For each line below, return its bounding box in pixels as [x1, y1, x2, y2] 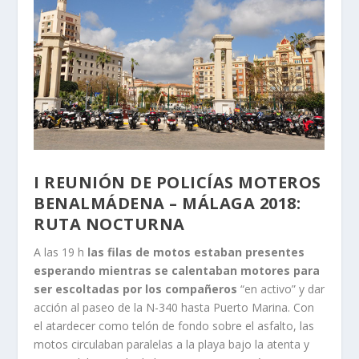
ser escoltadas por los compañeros [34, 281, 238, 297]
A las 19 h [34, 244, 88, 260]
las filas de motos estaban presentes [87, 244, 305, 260]
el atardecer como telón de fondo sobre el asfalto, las [34, 318, 315, 334]
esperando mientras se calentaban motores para [34, 263, 321, 279]
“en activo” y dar [237, 281, 325, 297]
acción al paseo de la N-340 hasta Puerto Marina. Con [34, 300, 315, 316]
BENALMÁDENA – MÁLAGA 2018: [34, 192, 301, 215]
